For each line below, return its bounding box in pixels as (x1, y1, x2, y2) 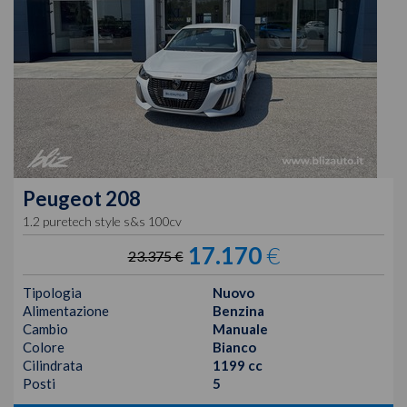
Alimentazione (23, 303, 109, 320)
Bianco (213, 339, 256, 356)
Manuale (213, 321, 268, 338)
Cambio (23, 321, 68, 338)
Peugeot (23, 186, 102, 212)
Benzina (213, 303, 264, 320)
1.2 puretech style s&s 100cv (23, 213, 182, 230)
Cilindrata (23, 357, 83, 374)
